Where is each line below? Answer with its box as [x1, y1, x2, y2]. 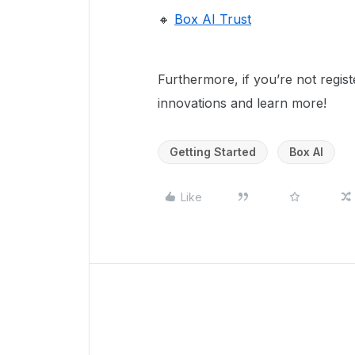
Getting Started [170, 145, 256, 158]
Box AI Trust [174, 11, 251, 27]
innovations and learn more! [158, 95, 326, 111]
